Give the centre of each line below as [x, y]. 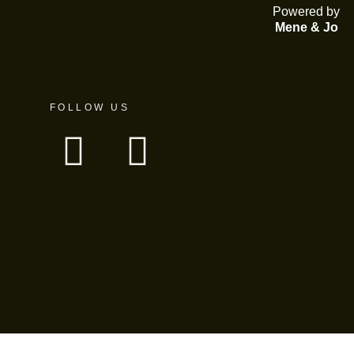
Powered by [307, 11]
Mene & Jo [306, 27]
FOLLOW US [90, 107]
